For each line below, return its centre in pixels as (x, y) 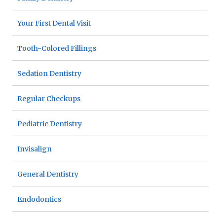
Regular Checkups (49, 99)
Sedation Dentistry (49, 74)
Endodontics (39, 200)
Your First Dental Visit (54, 23)
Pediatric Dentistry (50, 124)
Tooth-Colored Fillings (57, 49)
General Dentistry (48, 174)
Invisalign (35, 149)
